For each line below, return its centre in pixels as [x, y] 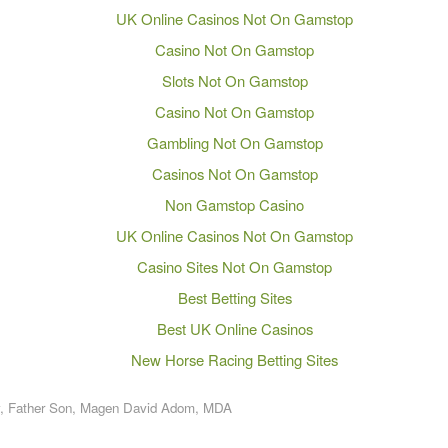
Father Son [40, 407]
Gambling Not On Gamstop [234, 142]
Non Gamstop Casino [235, 204]
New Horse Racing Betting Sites [235, 359]
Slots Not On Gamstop [234, 80]
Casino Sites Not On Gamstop [235, 266]
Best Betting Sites [234, 297]
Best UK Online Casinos [234, 328]
